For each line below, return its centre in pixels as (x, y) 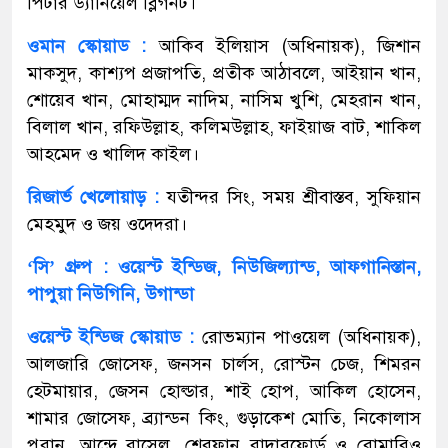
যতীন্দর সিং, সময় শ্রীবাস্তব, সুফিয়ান (294, 196)
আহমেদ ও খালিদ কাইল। (113, 153)
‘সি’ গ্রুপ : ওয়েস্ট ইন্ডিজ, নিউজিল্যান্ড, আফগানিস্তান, (224, 266)
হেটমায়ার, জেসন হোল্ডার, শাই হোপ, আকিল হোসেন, (224, 390)
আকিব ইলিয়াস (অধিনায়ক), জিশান (289, 45)
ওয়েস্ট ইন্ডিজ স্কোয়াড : (110, 336)
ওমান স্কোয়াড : (86, 45)
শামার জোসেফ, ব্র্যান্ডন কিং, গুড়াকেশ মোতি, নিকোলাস (224, 417)
